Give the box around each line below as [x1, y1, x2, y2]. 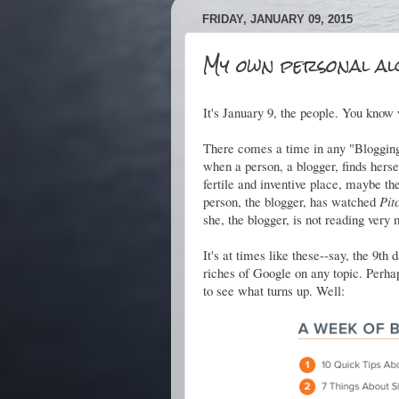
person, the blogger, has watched [203, 192, 379, 210]
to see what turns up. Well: [203, 281, 345, 299]
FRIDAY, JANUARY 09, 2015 [202, 12, 353, 27]
